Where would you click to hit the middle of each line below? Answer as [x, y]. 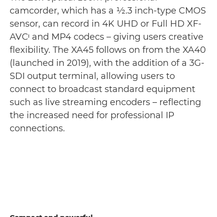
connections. [37, 128]
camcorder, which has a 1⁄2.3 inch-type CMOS [108, 11]
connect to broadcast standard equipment [102, 89]
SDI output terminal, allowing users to [92, 76]
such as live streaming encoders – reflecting [105, 102]
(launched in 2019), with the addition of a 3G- [107, 63]
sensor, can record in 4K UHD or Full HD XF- [106, 24]
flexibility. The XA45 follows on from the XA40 [108, 50]
